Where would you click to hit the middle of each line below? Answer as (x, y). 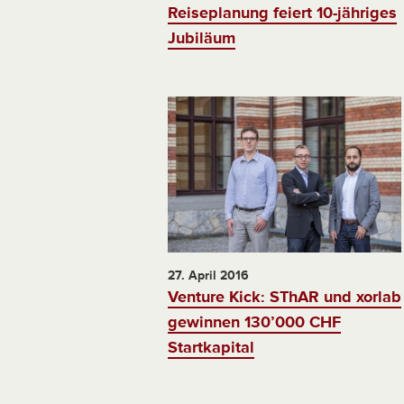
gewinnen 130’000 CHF (254, 321)
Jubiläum (202, 38)
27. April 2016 (208, 275)
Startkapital (211, 347)
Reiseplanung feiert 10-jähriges (282, 13)
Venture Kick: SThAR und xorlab (285, 296)
